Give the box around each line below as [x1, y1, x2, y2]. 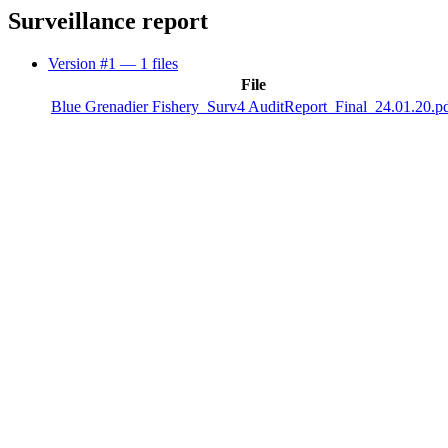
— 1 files [120, 54, 178, 72]
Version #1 [48, 54, 120, 72]
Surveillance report [8, 8, 208, 34]
